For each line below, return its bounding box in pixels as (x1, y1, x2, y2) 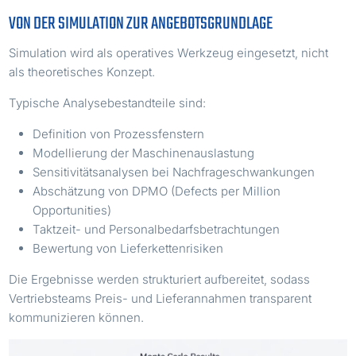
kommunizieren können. (9, 310, 145, 326)
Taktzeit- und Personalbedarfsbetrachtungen (33, 222, 281, 238)
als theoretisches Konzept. (9, 64, 156, 80)
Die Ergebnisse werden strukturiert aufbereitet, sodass (9, 272, 311, 288)
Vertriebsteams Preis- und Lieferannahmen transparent (9, 291, 312, 307)
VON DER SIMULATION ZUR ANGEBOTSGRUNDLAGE (9, 10, 273, 38)
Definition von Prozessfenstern (33, 126, 205, 142)
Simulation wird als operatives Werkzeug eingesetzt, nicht (9, 45, 329, 61)
